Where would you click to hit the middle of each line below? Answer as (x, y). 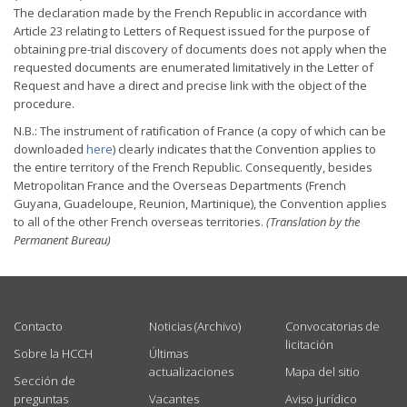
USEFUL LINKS (57, 290)
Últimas (169, 353)
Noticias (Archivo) (195, 326)
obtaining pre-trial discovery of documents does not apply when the (200, 49)
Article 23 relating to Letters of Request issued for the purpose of (192, 31)
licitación (309, 344)
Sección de (45, 381)
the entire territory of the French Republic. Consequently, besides (193, 167)
